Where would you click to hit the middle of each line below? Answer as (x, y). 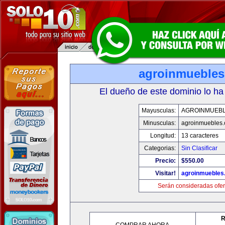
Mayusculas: (158, 110)
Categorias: (160, 148)
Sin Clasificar (199, 148)
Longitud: (163, 136)
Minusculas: (159, 123)
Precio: (165, 161)
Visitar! (165, 173)
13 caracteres (200, 136)
